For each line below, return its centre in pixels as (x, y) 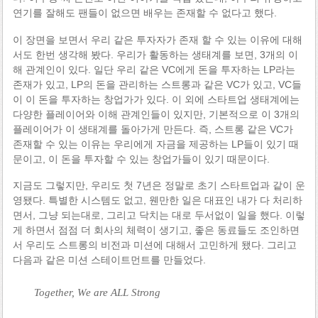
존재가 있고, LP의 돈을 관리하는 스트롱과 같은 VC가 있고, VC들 (157, 84)
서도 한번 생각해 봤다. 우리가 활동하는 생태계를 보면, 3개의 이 (155, 54)
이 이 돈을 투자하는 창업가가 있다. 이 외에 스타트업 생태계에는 (156, 99)
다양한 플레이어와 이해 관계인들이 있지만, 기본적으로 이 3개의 (156, 114)
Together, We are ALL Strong (97, 292)
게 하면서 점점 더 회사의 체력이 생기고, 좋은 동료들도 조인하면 (156, 230)
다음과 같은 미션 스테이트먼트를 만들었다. (109, 260)
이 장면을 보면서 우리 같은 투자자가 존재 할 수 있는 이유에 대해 (157, 39)
